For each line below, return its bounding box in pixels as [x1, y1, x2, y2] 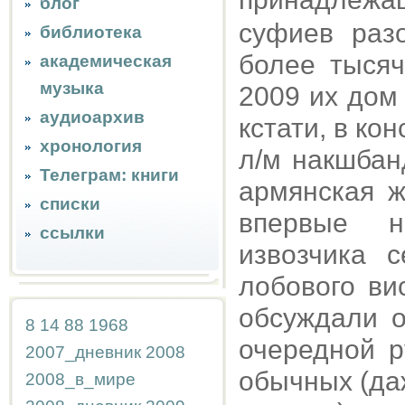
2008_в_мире [25, 370, 136, 389]
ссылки [40, 223, 105, 242]
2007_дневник [25, 343, 141, 362]
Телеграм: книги [40, 165, 179, 184]
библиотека [40, 23, 142, 42]
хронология [40, 137, 142, 155]
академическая [40, 52, 172, 71]
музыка [40, 79, 104, 98]
